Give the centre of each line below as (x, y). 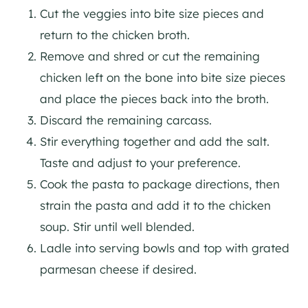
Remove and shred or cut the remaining (150, 56)
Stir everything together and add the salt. (155, 141)
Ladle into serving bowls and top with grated (165, 247)
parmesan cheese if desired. (118, 269)
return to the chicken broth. (115, 34)
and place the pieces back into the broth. (154, 98)
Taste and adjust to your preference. (140, 162)
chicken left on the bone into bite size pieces (163, 77)
